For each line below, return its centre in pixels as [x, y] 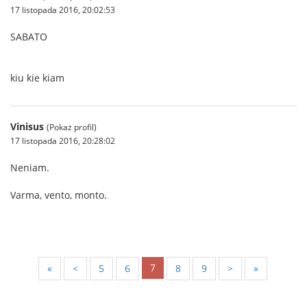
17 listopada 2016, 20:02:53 [63, 10]
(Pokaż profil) [72, 127]
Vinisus [27, 126]
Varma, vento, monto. [59, 195]
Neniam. [30, 168]
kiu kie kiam [37, 78]
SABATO [29, 37]
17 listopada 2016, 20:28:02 [63, 140]
